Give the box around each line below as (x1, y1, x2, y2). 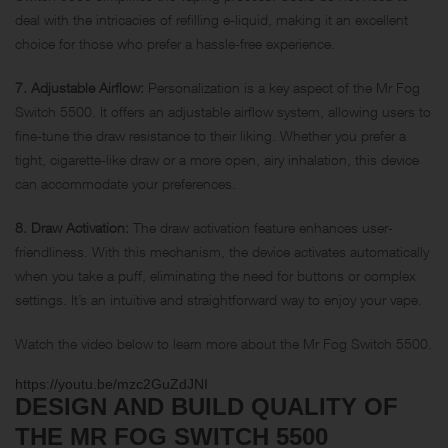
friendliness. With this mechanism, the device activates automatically (15, 242, 429, 260)
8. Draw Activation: (15, 218, 129, 236)
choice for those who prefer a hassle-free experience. (15, 34, 335, 52)
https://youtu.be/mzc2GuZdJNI (15, 375, 208, 392)
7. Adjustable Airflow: (15, 78, 144, 96)
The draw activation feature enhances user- (129, 218, 393, 236)
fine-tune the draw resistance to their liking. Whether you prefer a (15, 126, 406, 144)
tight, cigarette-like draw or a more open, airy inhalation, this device (15, 150, 419, 168)
